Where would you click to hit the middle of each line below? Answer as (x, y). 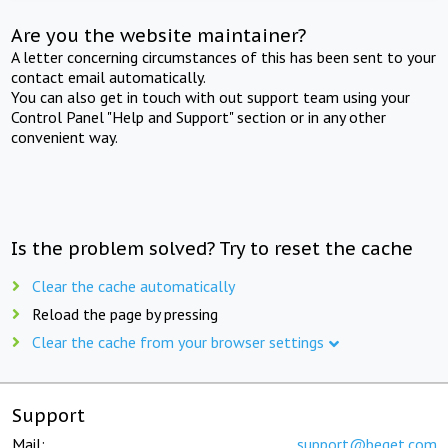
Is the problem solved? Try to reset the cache (212, 248)
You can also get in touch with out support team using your (211, 96)
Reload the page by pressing (125, 313)
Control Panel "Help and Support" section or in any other (199, 116)
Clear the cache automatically (133, 285)
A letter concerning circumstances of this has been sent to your (224, 56)
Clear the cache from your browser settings (178, 341)
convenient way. (65, 136)
